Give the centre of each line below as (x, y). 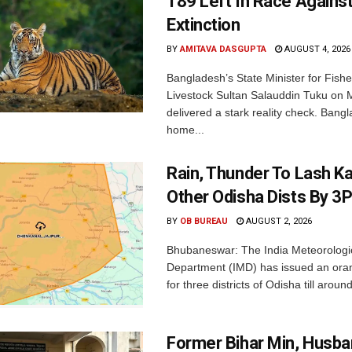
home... (185, 130)
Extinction (203, 25)
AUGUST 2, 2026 (278, 221)
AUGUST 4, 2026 (316, 49)
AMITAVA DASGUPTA (223, 49)
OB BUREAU (204, 221)
